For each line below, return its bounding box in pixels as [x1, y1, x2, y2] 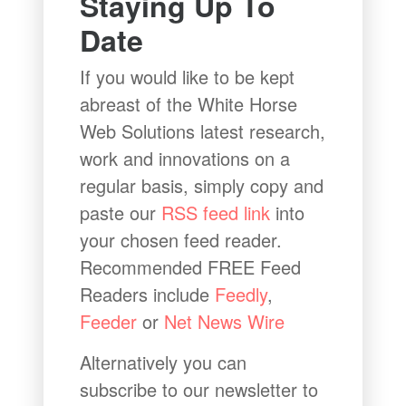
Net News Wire [164, 308, 285, 335]
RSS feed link [161, 199, 271, 227]
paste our [80, 199, 162, 227]
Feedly [215, 281, 268, 308]
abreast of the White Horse [80, 91, 298, 118]
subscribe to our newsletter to [80, 376, 319, 403]
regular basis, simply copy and [80, 172, 324, 199]
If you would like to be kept [80, 63, 295, 91]
